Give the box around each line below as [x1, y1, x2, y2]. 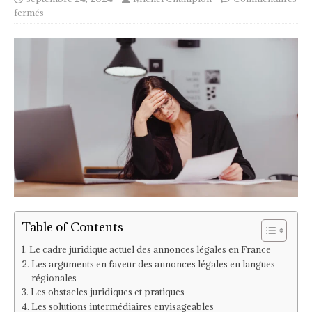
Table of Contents [22, 219, 123, 235]
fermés [14, 6, 44, 19]
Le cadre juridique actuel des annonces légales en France [29, 242, 271, 256]
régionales [31, 271, 77, 284]
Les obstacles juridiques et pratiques [30, 285, 185, 298]
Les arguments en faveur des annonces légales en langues [31, 257, 275, 270]
